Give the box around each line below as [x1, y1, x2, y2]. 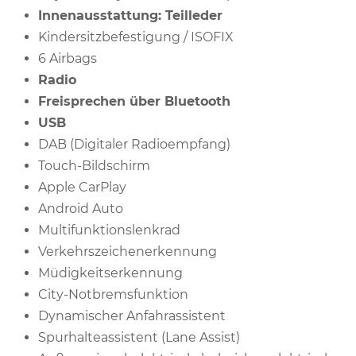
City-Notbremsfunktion [38, 286, 188, 302]
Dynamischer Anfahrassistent [38, 308, 226, 323]
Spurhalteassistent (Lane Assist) [38, 329, 240, 345]
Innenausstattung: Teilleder [38, 7, 222, 23]
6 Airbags [38, 50, 97, 66]
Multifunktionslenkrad [38, 222, 180, 238]
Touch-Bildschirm [38, 157, 150, 173]
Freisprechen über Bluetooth [38, 93, 230, 109]
